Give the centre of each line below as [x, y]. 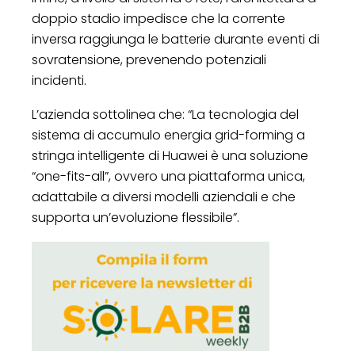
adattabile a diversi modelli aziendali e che [164, 197]
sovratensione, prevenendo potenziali [149, 59]
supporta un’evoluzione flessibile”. [136, 217]
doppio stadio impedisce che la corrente [158, 18]
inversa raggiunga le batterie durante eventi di [176, 39]
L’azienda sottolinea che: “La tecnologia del [165, 114]
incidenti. [59, 80]
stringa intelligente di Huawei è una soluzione [170, 155]
